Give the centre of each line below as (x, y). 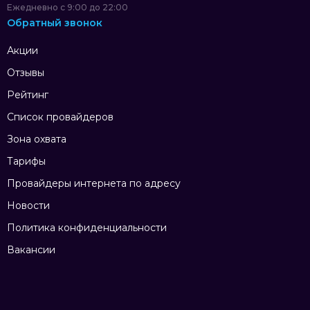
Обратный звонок (55, 22)
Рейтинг (28, 94)
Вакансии (31, 249)
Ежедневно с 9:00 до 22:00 (67, 7)
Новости (28, 205)
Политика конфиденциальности (87, 227)
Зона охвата (37, 139)
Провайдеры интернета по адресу (94, 183)
